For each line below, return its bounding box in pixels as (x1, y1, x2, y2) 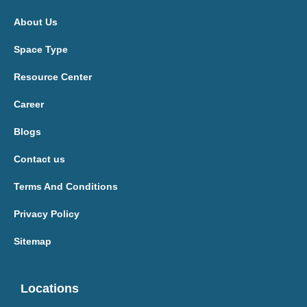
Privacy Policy (14, 208, 79, 219)
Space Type (14, 44, 68, 55)
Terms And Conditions (14, 181, 118, 192)
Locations (21, 282, 79, 295)
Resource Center (14, 71, 92, 82)
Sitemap (14, 236, 51, 247)
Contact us (14, 153, 65, 164)
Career (14, 99, 44, 110)
